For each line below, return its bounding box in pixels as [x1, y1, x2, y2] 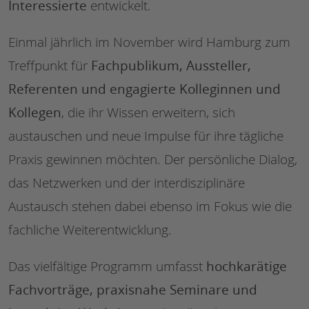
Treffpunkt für [8, 57, 91, 75]
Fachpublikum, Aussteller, [91, 56, 251, 75]
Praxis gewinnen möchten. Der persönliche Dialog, [8, 150, 297, 169]
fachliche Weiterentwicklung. [8, 221, 172, 239]
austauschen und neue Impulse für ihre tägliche [8, 127, 283, 146]
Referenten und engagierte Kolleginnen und [8, 79, 281, 99]
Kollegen [8, 103, 61, 122]
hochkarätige [206, 257, 287, 276]
